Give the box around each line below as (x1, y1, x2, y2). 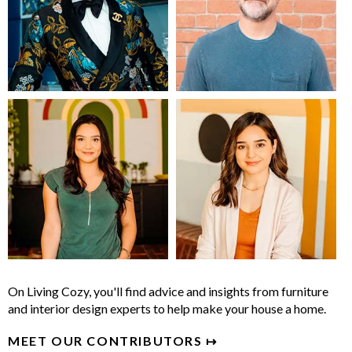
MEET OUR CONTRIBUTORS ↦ (8, 333, 218, 349)
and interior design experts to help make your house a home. (8, 301, 326, 317)
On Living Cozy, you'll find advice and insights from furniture (8, 284, 328, 299)
